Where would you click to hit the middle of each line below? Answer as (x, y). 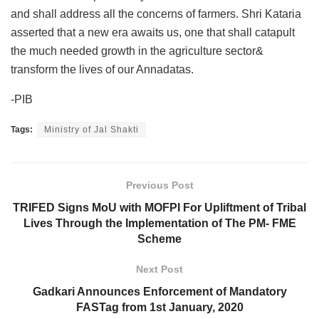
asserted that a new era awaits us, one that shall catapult (153, 32)
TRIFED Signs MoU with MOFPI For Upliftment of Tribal (159, 207)
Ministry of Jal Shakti (91, 129)
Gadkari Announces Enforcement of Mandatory (159, 291)
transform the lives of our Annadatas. (102, 69)
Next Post (159, 269)
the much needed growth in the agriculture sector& (137, 51)
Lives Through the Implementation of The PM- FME (159, 223)
